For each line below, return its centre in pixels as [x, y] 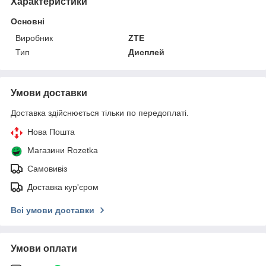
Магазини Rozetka [63, 150]
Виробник [34, 38]
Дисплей [147, 52]
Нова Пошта [51, 132]
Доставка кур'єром [63, 187]
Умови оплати [44, 248]
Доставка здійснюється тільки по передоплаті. [100, 113]
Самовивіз [47, 169]
